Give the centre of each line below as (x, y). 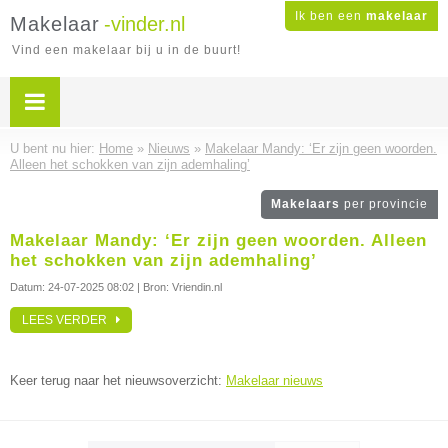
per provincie (386, 204)
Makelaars (307, 204)
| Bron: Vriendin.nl (178, 287)
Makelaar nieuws (274, 380)
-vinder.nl (144, 24)
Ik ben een (330, 16)
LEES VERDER (69, 320)
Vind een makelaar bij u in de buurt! (126, 50)
